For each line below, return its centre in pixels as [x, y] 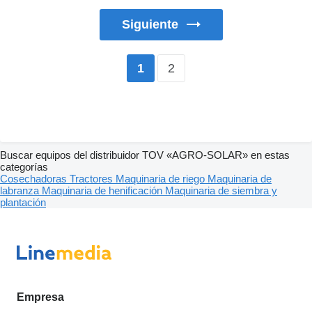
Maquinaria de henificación [103, 191]
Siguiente [150, 24]
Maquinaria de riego [162, 179]
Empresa [40, 297]
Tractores [93, 179]
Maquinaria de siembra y [221, 191]
